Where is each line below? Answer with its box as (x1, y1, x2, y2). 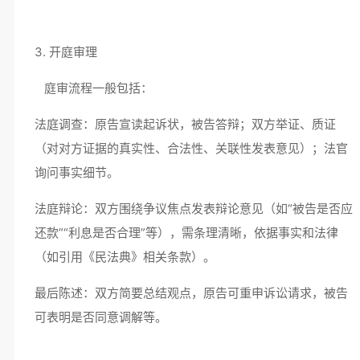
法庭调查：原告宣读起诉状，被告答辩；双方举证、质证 (34, 117, 336, 132)
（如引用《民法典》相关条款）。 (34, 249, 222, 264)
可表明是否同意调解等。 (34, 309, 174, 325)
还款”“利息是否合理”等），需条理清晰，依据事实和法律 (34, 225, 338, 240)
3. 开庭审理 (34, 44, 104, 59)
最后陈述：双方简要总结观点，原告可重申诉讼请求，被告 (34, 285, 348, 301)
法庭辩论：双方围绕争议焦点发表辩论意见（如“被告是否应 (34, 201, 353, 216)
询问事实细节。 (34, 165, 125, 180)
